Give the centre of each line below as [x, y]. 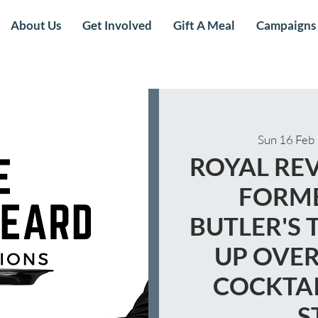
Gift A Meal [204, 25]
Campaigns [286, 25]
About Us [36, 25]
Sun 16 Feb [286, 139]
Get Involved [117, 25]
